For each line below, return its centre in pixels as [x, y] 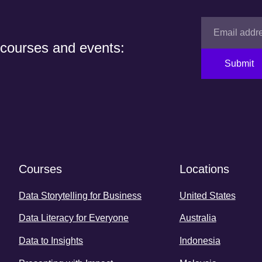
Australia [198, 218]
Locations [204, 169]
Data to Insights [51, 240]
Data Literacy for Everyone [74, 218]
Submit [239, 64]
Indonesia [200, 240]
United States [207, 195]
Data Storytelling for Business [80, 195]
